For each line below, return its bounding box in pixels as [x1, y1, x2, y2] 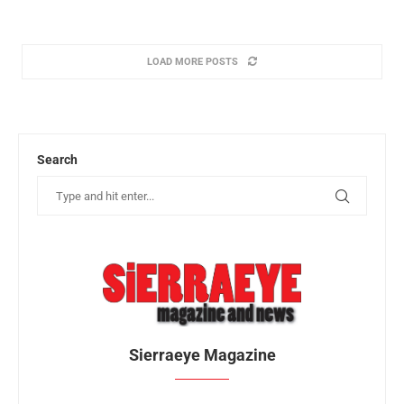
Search [37, 152, 78, 168]
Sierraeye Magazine [128, 344, 276, 364]
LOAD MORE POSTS [147, 56, 238, 69]
